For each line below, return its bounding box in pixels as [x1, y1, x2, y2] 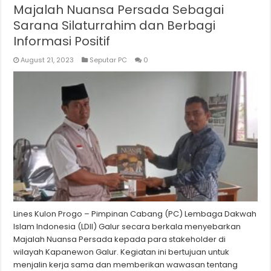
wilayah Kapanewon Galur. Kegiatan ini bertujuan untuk [13, 246, 230, 258]
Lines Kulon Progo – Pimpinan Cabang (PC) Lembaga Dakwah [13, 208, 257, 220]
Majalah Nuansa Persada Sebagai [13, 1, 224, 19]
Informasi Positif [13, 33, 111, 50]
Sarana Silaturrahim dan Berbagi [13, 17, 216, 34]
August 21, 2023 [21, 55, 74, 65]
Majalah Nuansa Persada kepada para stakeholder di [13, 233, 226, 246]
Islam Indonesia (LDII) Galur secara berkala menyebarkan [13, 221, 241, 233]
